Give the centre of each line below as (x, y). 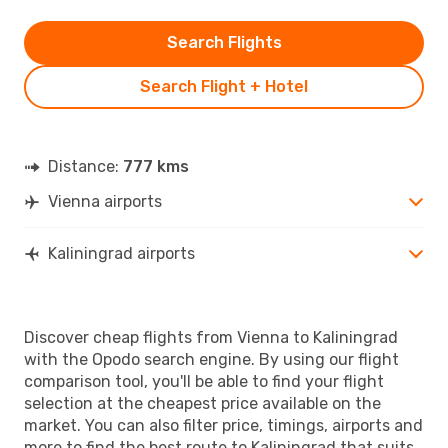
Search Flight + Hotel (224, 86)
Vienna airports (105, 201)
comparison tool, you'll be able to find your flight (204, 381)
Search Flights (224, 42)
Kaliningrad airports (121, 253)
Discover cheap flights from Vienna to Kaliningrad (211, 337)
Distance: (85, 166)
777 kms (156, 166)
